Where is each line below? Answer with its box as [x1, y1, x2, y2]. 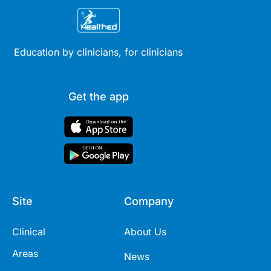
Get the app [68, 90, 129, 103]
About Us [124, 225, 166, 238]
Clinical [12, 225, 45, 238]
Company [124, 194, 174, 207]
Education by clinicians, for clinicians [14, 46, 183, 59]
